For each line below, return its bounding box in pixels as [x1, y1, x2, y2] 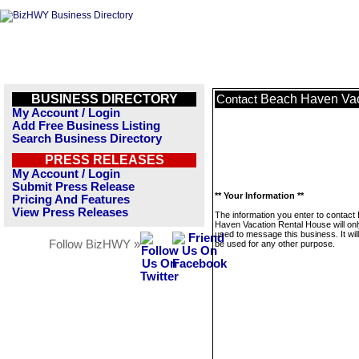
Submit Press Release [12, 180, 135, 193]
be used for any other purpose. [215, 239, 335, 248]
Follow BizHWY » [49, 238, 140, 251]
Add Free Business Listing [12, 119, 160, 132]
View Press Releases [12, 206, 128, 219]
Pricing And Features [12, 193, 130, 206]
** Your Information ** [215, 191, 304, 200]
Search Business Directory [12, 132, 162, 145]
